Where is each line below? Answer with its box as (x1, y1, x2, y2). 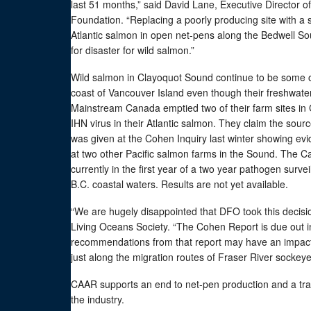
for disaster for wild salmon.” (71, 43, 194, 57)
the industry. (71, 292, 124, 306)
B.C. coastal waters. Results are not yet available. (71, 177, 288, 191)
